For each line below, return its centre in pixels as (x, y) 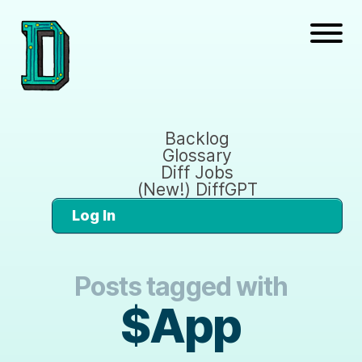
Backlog (197, 138)
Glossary (197, 155)
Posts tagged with (181, 286)
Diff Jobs (197, 172)
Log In (94, 215)
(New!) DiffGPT (197, 189)
